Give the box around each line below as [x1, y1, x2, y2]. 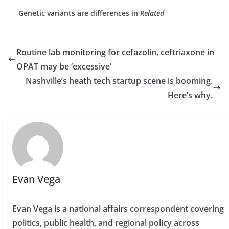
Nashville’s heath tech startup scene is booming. [26, 75, 213, 86]
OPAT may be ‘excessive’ [16, 60, 111, 72]
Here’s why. [168, 89, 213, 101]
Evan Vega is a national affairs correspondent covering [12, 202, 224, 214]
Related [140, 8, 164, 18]
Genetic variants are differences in [18, 8, 140, 18]
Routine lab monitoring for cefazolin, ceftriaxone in [16, 46, 214, 58]
